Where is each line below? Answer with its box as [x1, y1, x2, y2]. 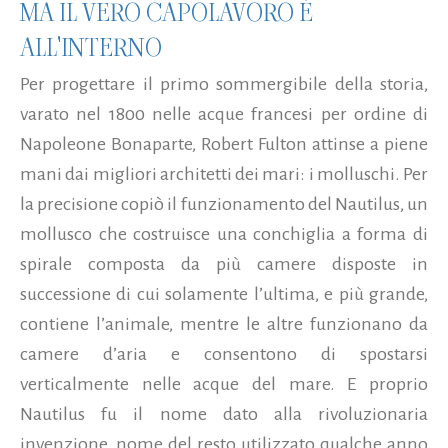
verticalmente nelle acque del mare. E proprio [20, 373, 428, 394]
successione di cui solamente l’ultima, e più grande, [20, 283, 428, 304]
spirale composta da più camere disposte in [20, 253, 428, 274]
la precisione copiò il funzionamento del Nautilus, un [20, 193, 428, 214]
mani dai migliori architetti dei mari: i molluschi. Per [20, 163, 428, 184]
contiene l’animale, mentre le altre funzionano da [20, 313, 428, 334]
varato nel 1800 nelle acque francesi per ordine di [20, 103, 428, 124]
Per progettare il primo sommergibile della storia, [20, 73, 428, 94]
